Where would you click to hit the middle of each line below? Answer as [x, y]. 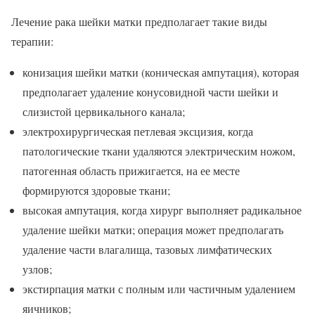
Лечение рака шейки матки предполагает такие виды [139, 21]
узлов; [37, 269]
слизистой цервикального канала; [104, 111]
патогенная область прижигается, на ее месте [131, 170]
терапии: [32, 41]
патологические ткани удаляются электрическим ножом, [159, 150]
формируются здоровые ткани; [96, 190]
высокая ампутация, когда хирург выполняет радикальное [162, 210]
